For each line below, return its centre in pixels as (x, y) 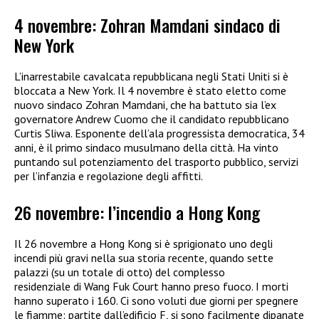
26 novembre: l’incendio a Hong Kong (137, 212)
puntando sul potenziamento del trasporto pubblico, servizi (156, 162)
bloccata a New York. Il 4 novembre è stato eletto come (150, 91)
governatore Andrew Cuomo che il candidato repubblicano (152, 119)
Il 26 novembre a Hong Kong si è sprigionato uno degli (143, 243)
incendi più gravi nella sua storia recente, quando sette (144, 257)
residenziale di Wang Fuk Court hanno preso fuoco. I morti (151, 286)
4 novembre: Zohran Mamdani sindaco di (147, 25)
